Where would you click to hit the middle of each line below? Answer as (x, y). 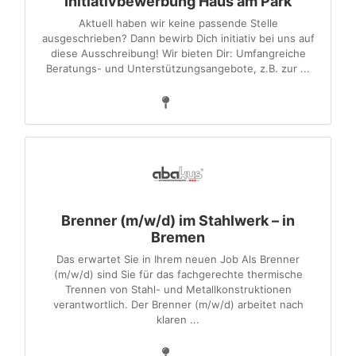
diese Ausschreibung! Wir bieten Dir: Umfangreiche (178, 53)
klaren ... (178, 319)
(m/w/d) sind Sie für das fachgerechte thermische (178, 274)
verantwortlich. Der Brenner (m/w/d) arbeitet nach (178, 304)
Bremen (178, 237)
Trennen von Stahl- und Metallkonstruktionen (178, 289)
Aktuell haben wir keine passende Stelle (178, 23)
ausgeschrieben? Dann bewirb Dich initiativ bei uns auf (178, 38)
